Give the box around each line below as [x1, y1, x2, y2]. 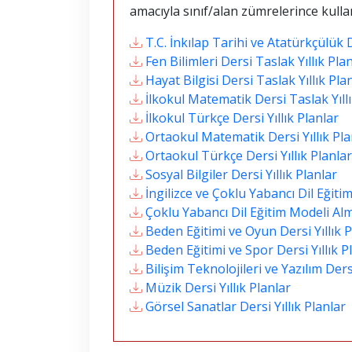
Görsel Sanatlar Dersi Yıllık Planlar [145, 298, 346, 315]
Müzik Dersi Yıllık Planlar [145, 279, 291, 296]
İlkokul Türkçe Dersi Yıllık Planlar [145, 109, 339, 126]
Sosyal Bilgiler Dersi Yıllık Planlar [145, 166, 337, 183]
